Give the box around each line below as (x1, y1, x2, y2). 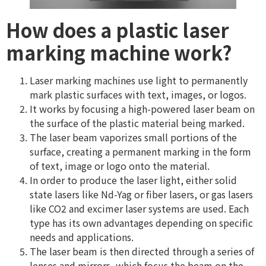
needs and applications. (30, 229, 134, 244)
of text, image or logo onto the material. (30, 158, 212, 173)
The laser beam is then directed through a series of (30, 243, 254, 258)
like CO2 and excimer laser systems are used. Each (30, 201, 249, 216)
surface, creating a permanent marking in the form (30, 144, 251, 159)
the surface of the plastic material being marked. (30, 115, 247, 130)
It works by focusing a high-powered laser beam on (30, 101, 255, 116)
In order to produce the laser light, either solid (30, 172, 237, 187)
